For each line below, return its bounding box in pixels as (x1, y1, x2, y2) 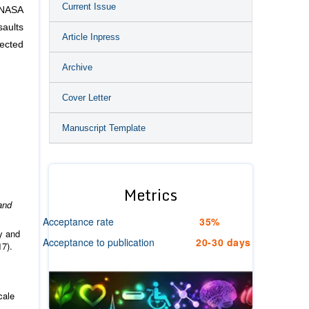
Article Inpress (62, 32, 120, 42)
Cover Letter (62, 92, 111, 103)
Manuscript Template (62, 123, 146, 133)
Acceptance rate (43, 215, 114, 228)
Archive (62, 62, 92, 72)
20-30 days (196, 235, 251, 249)
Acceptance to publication (43, 235, 154, 249)
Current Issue (62, 1, 116, 12)
